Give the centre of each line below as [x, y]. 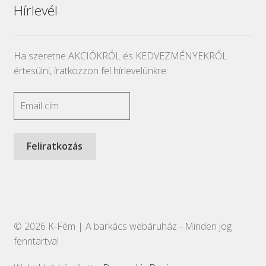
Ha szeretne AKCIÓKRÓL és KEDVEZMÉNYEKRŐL [120, 56]
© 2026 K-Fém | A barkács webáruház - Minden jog [122, 226]
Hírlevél [35, 11]
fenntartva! [36, 241]
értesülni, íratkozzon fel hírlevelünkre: [91, 71]
